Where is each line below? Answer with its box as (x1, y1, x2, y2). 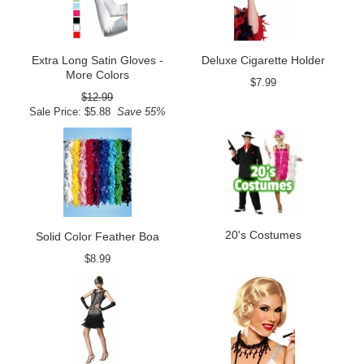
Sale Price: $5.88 (28, 106, 110, 119)
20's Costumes (224, 228, 301, 242)
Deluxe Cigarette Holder (201, 54, 325, 67)
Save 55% (110, 106, 166, 119)
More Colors (65, 68, 129, 82)
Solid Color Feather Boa (35, 230, 159, 244)
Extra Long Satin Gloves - (31, 54, 163, 67)
